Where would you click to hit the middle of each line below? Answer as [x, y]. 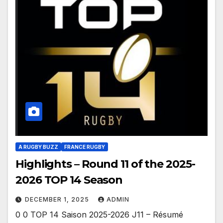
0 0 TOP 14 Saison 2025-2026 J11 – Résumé [99, 214]
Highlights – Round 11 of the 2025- [105, 164]
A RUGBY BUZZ [38, 147]
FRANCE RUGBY [85, 147]
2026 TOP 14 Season [69, 180]
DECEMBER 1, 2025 [58, 199]
